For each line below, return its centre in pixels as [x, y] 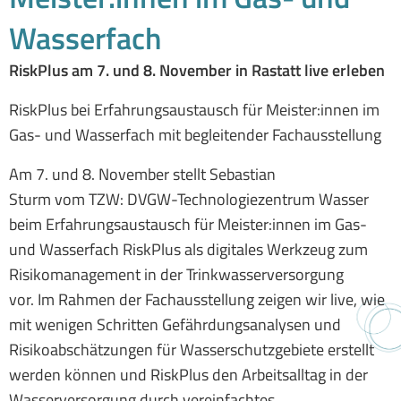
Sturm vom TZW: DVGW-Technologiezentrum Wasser [189, 200]
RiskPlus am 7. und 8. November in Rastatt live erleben [197, 71]
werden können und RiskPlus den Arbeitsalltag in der [188, 375]
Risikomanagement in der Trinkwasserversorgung [176, 275]
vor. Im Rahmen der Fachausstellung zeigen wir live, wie [197, 300]
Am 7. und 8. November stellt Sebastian [142, 175]
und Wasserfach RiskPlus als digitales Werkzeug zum [188, 250]
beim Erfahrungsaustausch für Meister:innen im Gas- [188, 225]
